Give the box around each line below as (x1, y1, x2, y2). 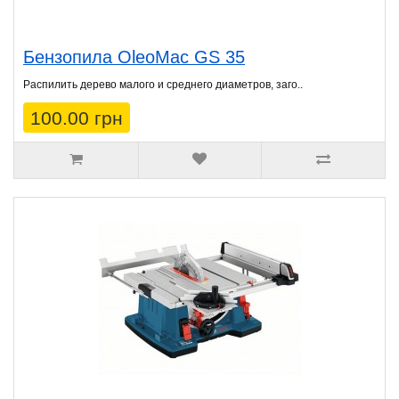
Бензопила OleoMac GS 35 (23, 47, 245, 68)
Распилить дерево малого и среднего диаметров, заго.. (23, 78, 303, 92)
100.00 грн (30, 108, 123, 129)
